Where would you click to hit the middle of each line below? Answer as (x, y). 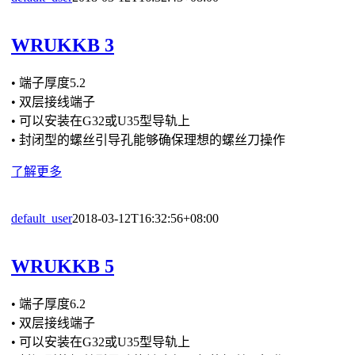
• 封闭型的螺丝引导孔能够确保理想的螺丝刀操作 (148, 139)
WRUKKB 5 (63, 266)
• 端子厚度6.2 (48, 303)
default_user (42, 218)
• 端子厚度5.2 (48, 82)
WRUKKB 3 (63, 45)
